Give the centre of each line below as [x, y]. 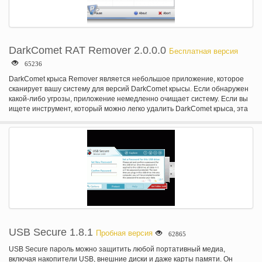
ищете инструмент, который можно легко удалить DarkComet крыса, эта [128, 109]
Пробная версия [124, 233]
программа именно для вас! [55, 119]
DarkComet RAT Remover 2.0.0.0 [87, 50]
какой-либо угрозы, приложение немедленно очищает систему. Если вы [128, 99]
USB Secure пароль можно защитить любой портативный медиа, [117, 249]
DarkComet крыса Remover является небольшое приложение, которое [126, 79]
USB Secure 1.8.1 [51, 232]
